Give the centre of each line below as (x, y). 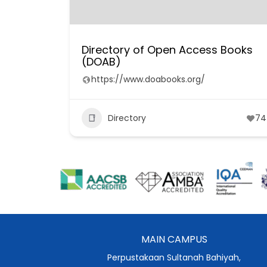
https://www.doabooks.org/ (148, 79)
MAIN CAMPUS (174, 239)
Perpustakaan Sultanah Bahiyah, (174, 257)
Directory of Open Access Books (167, 50)
